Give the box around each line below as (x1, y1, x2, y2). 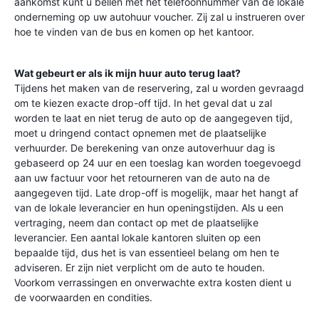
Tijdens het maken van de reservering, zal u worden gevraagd (14, 82, 304, 94)
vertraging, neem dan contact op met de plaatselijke (14, 216, 258, 229)
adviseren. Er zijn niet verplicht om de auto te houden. (14, 261, 265, 273)
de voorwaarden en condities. (14, 291, 152, 303)
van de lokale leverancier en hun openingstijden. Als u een (14, 202, 283, 214)
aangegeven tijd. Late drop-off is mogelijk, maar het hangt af (14, 187, 298, 199)
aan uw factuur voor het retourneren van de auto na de (14, 172, 270, 184)
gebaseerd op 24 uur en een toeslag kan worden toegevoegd (14, 157, 301, 169)
